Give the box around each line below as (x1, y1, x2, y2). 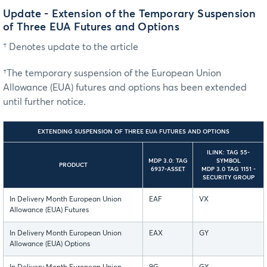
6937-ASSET (150, 166, 185, 172)
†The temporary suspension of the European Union (3, 68, 221, 78)
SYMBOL (216, 157, 241, 164)
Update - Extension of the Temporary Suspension (3, 8, 256, 20)
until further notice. (3, 97, 86, 107)
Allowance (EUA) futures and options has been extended (3, 82, 247, 92)
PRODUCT (58, 162, 88, 168)
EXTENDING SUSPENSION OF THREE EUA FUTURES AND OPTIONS (38, 128, 229, 135)
